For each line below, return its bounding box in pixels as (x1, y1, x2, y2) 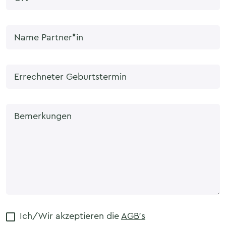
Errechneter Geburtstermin (14, 70, 127, 83)
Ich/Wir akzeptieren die (20, 209, 121, 222)
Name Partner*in (14, 31, 83, 44)
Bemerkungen (14, 109, 72, 123)
